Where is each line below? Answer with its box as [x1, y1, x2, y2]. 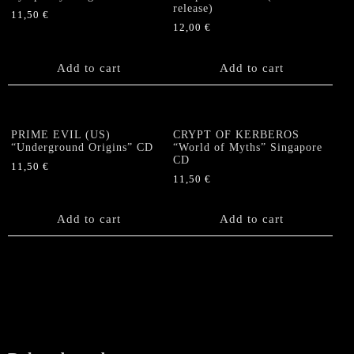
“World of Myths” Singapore [173, 141, 323, 154]
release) [173, 2, 214, 15]
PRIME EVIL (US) [11, 129, 111, 141]
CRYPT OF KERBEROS [173, 129, 300, 141]
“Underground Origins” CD [11, 141, 153, 154]
